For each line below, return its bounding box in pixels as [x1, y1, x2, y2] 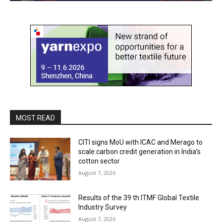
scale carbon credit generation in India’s [78, 148, 201, 156]
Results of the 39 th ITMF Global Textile [78, 193, 200, 202]
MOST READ [16, 114, 55, 122]
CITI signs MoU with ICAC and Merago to [78, 138, 203, 146]
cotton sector [78, 157, 120, 165]
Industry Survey [78, 203, 127, 211]
